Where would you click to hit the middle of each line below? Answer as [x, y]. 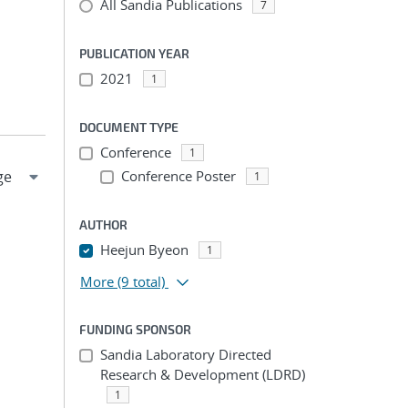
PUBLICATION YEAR [134, 53]
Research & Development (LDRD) [202, 374]
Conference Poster [178, 176]
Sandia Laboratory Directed [185, 354]
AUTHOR [103, 224]
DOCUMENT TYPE [129, 127]
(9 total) [141, 281]
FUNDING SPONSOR [135, 329]
